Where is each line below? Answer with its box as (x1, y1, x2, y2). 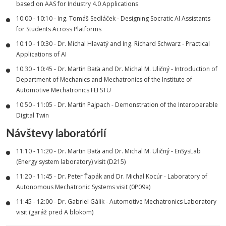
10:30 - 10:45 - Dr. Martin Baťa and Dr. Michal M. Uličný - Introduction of (16, 65, 217, 73)
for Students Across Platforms (16, 25, 101, 33)
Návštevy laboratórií (6, 125, 106, 141)
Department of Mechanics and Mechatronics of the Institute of (16, 75, 192, 84)
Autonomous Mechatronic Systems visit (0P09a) (16, 183, 150, 191)
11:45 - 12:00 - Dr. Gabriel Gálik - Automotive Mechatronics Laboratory (16, 197, 216, 206)
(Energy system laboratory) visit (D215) (16, 157, 126, 166)
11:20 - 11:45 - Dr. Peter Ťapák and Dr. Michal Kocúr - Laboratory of (16, 172, 207, 181)
